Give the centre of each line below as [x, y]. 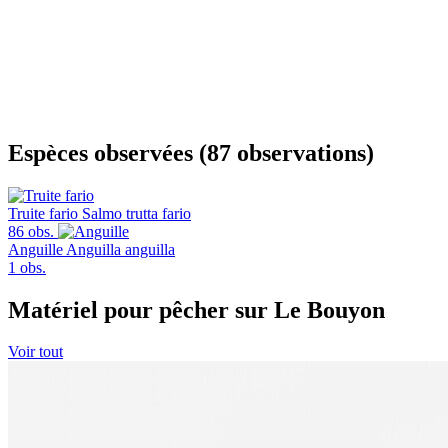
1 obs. [27, 267]
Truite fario [43, 213]
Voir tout [35, 352]
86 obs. [31, 231]
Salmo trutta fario [136, 213]
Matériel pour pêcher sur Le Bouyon [196, 309]
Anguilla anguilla [120, 249]
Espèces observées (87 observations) [191, 152]
